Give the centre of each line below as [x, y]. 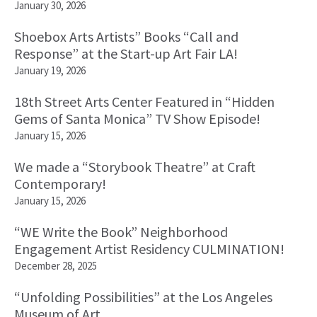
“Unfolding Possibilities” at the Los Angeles [143, 297]
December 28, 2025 [56, 266]
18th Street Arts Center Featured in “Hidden [144, 102]
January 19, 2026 [50, 71]
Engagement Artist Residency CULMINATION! [149, 249]
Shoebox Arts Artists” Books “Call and [126, 37]
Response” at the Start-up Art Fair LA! [126, 54]
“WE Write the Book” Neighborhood [121, 232]
